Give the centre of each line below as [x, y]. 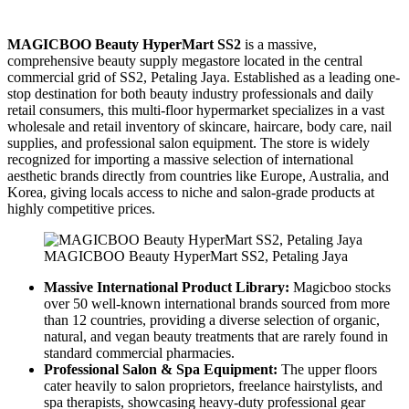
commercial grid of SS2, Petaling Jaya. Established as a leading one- [204, 77]
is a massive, [279, 44]
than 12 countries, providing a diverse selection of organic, [212, 320]
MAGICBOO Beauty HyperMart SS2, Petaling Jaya [196, 256]
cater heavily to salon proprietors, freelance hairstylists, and [213, 385]
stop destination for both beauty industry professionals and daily [190, 93]
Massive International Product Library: [167, 287]
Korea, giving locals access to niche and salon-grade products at [191, 192]
